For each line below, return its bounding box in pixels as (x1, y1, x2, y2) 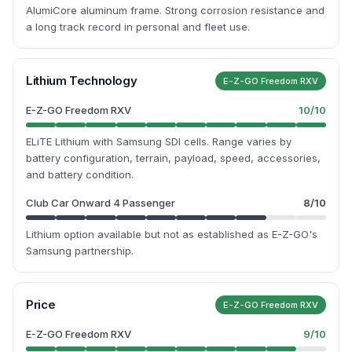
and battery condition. (26, 168, 134, 181)
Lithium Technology (26, 73, 137, 88)
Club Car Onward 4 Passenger (26, 196, 175, 209)
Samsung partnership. (26, 244, 134, 257)
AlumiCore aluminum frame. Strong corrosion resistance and (26, 4, 324, 16)
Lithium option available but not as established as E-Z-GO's (26, 228, 317, 240)
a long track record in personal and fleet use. (26, 20, 250, 33)
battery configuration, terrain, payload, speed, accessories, (26, 152, 321, 164)
